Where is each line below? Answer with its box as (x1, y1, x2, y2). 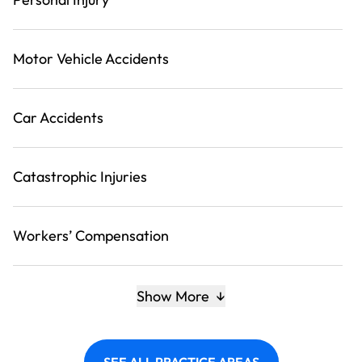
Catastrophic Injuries (13, 167, 147, 187)
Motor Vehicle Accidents (13, 49, 169, 69)
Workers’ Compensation (13, 226, 169, 246)
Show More (137, 287, 213, 306)
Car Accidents (13, 108, 103, 128)
